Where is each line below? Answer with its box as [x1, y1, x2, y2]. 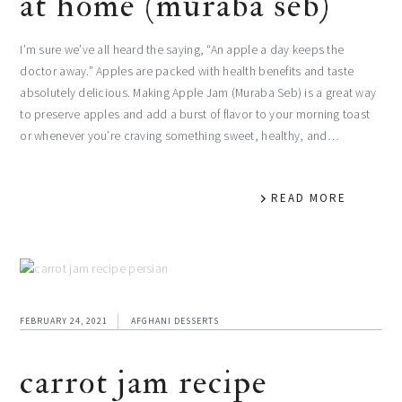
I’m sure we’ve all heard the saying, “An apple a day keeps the [20, 41, 345, 57]
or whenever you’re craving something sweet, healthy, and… [20, 127, 339, 144]
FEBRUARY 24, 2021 [20, 314, 109, 327]
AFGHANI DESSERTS [131, 314, 220, 327]
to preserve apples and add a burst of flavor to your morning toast [20, 106, 371, 122]
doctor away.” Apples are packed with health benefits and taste [20, 63, 354, 79]
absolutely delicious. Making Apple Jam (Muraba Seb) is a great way [20, 84, 377, 100]
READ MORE [270, 189, 346, 205]
